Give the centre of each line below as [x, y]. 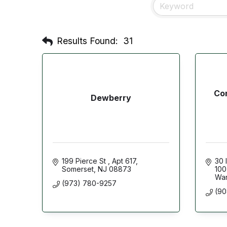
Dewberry [111, 98]
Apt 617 [124, 161]
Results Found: [87, 41]
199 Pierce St [85, 161]
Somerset [78, 169]
